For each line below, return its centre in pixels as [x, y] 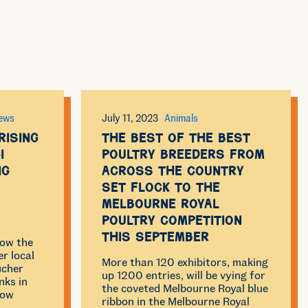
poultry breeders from [184, 156]
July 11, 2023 [130, 118]
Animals [181, 118]
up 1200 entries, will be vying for [184, 275]
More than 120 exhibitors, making [185, 262]
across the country [173, 173]
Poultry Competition [172, 222]
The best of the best [176, 140]
